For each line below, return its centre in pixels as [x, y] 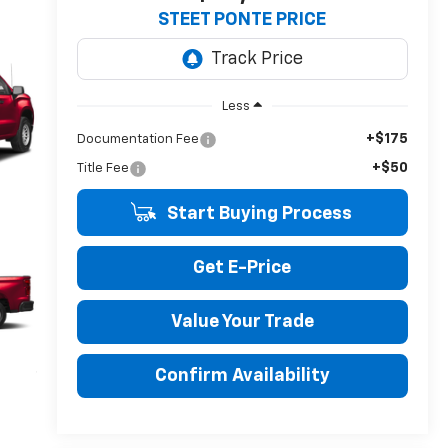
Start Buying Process [257, 213]
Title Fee [102, 168]
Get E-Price [242, 267]
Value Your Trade [242, 321]
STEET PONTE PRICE [242, 20]
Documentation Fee [137, 139]
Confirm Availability [242, 375]
